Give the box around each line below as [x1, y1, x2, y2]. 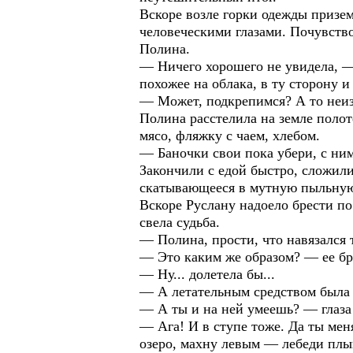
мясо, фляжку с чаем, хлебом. [139, 128, 320, 143]
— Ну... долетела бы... [139, 266, 275, 282]
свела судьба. [139, 214, 220, 230]
